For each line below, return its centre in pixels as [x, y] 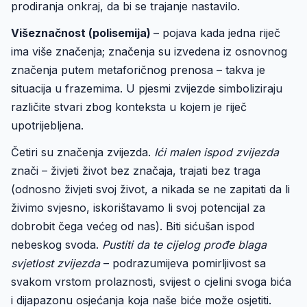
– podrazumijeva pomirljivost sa [183, 263]
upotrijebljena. [47, 125]
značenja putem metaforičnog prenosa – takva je [138, 70]
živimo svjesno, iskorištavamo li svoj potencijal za [138, 208]
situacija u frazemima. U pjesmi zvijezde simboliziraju [147, 88]
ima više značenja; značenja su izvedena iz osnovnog [149, 51]
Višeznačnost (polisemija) [82, 33]
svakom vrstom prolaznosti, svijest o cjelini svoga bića [151, 282]
